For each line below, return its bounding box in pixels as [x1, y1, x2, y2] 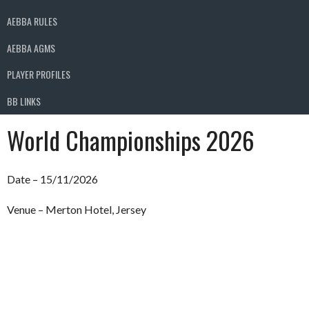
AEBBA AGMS [7, 40, 55, 55]
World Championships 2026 [7, 121, 255, 158]
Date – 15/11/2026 [7, 172, 98, 186]
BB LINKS [7, 93, 41, 108]
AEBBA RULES [7, 14, 57, 29]
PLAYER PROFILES [7, 67, 70, 82]
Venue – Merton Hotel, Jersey [7, 202, 146, 216]
